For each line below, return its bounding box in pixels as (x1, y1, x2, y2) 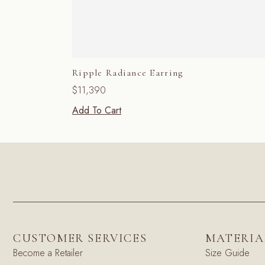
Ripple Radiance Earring (72, 67, 183, 79)
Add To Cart (72, 104, 121, 118)
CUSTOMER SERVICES (13, 231, 147, 246)
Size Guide (205, 246, 250, 260)
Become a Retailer (13, 246, 83, 260)
